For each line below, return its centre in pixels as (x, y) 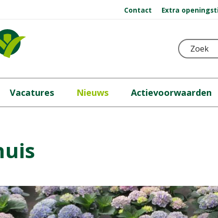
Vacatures (32, 92)
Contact (138, 10)
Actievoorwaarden (172, 92)
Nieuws (92, 92)
